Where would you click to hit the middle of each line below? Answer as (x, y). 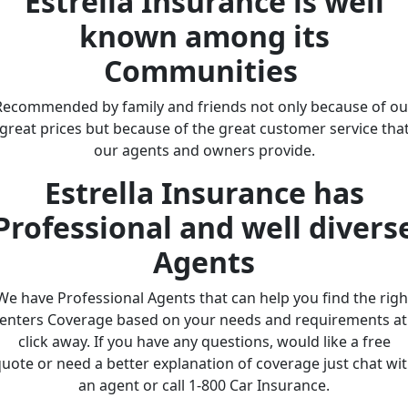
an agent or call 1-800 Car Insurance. (204, 385)
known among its (204, 36)
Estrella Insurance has (204, 192)
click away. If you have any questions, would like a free (204, 341)
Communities (204, 70)
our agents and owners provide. (204, 150)
